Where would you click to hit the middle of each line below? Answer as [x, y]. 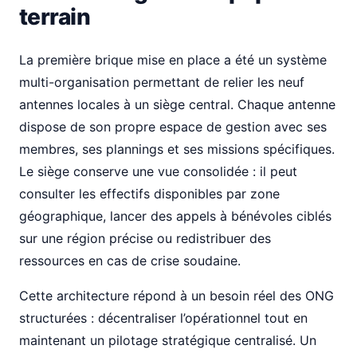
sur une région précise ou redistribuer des [145, 238]
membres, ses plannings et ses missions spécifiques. [177, 149]
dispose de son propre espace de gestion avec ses [173, 127]
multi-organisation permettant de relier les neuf [162, 82]
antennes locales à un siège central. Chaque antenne [177, 104]
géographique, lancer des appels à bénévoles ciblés [175, 216]
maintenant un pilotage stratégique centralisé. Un [168, 340]
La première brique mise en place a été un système [173, 60]
